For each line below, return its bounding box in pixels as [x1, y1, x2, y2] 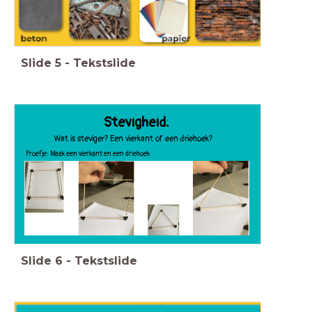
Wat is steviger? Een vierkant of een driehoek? [54, 134, 213, 145]
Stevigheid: [103, 113, 172, 131]
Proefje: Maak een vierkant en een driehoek [25, 149, 150, 158]
